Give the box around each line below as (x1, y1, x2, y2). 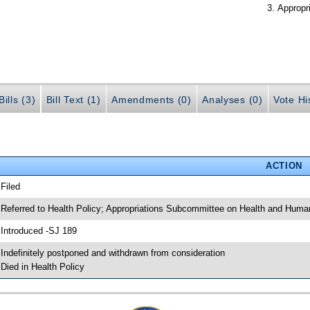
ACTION (265, 160, 302, 171)
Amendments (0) (111, 93, 192, 105)
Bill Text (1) (46, 93, 101, 105)
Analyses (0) (202, 93, 263, 105)
